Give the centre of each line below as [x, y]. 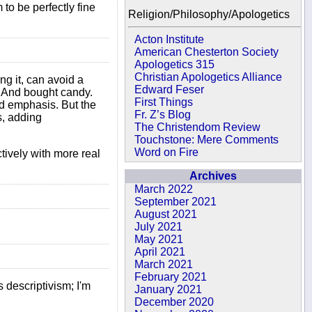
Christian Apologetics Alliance [209, 77]
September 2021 [176, 202]
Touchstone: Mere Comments [207, 140]
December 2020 [174, 302]
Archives [213, 176]
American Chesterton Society [207, 52]
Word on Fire [167, 152]
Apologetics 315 [175, 64]
